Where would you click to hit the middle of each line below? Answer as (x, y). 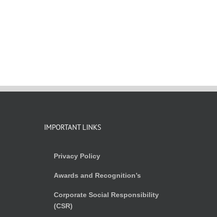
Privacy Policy (77, 156)
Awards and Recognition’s (97, 175)
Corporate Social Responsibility (106, 194)
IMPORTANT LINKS (73, 127)
